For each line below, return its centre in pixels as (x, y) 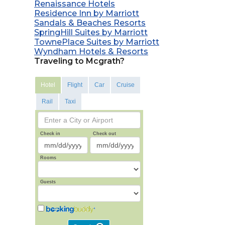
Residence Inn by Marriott (87, 14)
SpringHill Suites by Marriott (91, 33)
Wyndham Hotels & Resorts (91, 52)
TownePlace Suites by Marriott (97, 42)
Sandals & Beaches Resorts (90, 23)
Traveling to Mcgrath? (80, 61)
